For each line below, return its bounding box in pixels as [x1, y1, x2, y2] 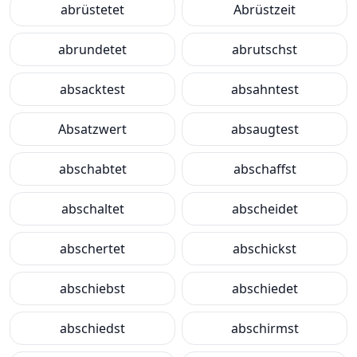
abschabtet [58, 160, 127, 178]
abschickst [233, 240, 296, 257]
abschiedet [231, 280, 298, 297]
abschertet [60, 240, 125, 257]
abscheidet [231, 200, 298, 218]
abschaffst [233, 160, 296, 178]
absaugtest [230, 120, 299, 138]
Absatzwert [58, 120, 127, 138]
